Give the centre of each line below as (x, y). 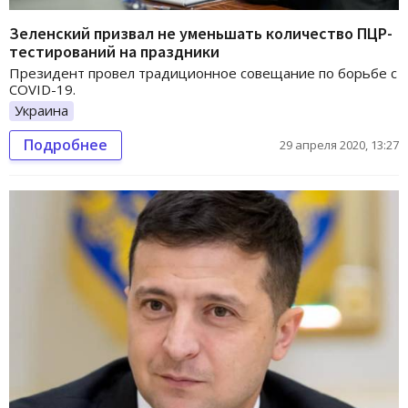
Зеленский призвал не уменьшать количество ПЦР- (201, 33)
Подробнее (66, 144)
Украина (41, 110)
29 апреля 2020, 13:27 (339, 144)
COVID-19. (42, 89)
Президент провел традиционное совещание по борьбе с (203, 72)
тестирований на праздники (114, 51)
